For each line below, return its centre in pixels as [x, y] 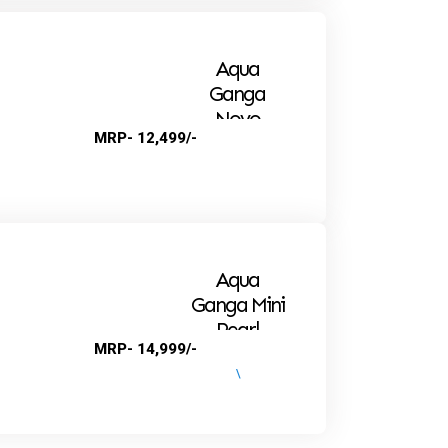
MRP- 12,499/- [146, 137]
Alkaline [237, 143]
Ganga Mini [237, 304]
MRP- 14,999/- [146, 348]
